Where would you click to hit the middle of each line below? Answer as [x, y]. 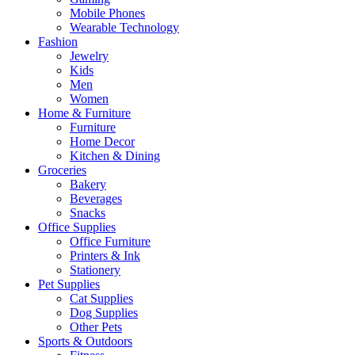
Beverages [96, 198]
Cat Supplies [101, 298]
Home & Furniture [84, 113]
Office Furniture [110, 241]
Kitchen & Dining [115, 156]
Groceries [62, 170]
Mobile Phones [107, 13]
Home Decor [102, 141]
